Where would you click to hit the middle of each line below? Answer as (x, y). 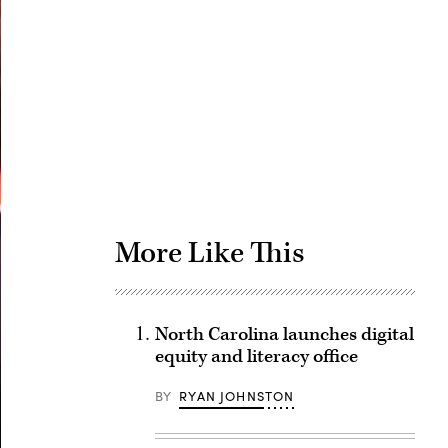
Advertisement (322, 73)
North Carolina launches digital (284, 334)
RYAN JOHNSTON (237, 396)
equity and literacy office (256, 356)
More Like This (209, 253)
